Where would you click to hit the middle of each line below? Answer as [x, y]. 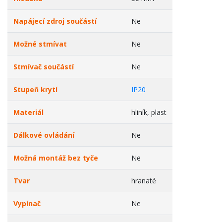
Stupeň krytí [35, 89]
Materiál [28, 112]
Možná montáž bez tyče [56, 158]
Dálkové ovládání [44, 135]
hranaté [144, 181]
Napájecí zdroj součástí [55, 21]
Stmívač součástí [44, 67]
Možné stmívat [40, 44]
